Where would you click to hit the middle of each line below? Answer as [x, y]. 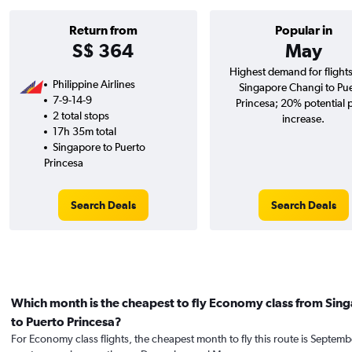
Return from [103, 30]
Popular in [303, 30]
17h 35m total [84, 132]
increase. [303, 119]
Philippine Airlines [93, 84]
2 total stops [81, 116]
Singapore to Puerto [99, 147]
